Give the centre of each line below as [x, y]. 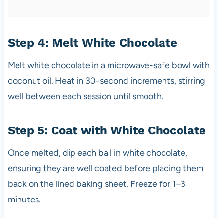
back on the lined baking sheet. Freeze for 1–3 [96, 184]
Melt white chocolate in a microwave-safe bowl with [109, 65]
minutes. [24, 199]
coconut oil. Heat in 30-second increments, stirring [106, 81]
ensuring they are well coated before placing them [105, 168]
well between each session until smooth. [85, 96]
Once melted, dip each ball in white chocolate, [97, 153]
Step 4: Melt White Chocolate [92, 43]
